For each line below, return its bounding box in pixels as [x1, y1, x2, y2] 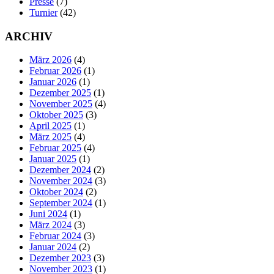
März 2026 [29, 54, 72, 65]
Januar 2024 [29, 242, 76, 253]
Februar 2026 [29, 65, 81, 76]
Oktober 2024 [29, 187, 83, 198]
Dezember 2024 [29, 165, 91, 176]
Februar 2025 [29, 143, 81, 154]
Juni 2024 [29, 209, 67, 220]
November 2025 [29, 98, 92, 109]
